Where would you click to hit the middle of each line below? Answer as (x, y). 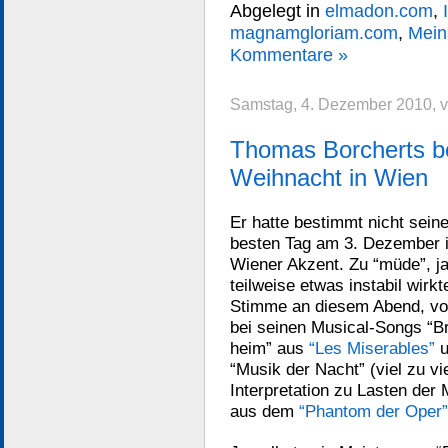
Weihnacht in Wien (329, 177)
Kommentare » (289, 54)
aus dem (264, 411)
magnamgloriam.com (314, 32)
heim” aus (269, 348)
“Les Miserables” (372, 348)
